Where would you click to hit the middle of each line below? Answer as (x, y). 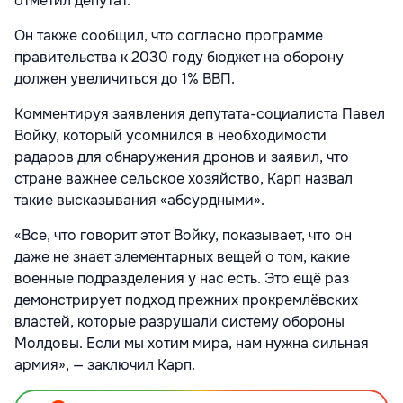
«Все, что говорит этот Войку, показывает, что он (183, 236)
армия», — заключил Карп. (105, 365)
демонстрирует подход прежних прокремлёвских (186, 300)
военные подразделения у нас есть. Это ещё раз (182, 279)
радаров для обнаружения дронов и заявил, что (182, 157)
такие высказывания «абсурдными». (139, 201)
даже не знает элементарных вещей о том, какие (182, 257)
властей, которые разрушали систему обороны (179, 322)
